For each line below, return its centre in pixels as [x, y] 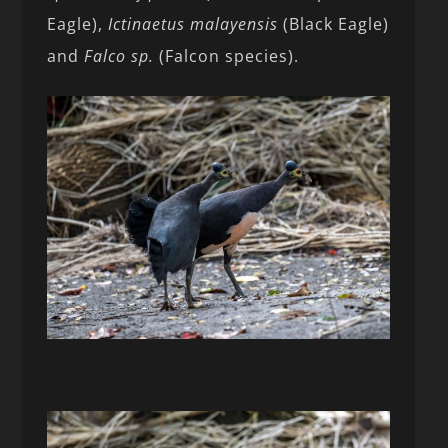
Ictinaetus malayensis [193, 23]
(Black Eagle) [334, 23]
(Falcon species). [229, 55]
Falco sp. [122, 55]
